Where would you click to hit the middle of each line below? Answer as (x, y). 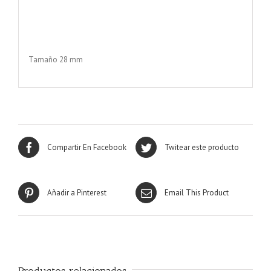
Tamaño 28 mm (55, 59)
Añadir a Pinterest (77, 192)
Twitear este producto (202, 147)
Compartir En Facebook (87, 147)
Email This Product (197, 192)
